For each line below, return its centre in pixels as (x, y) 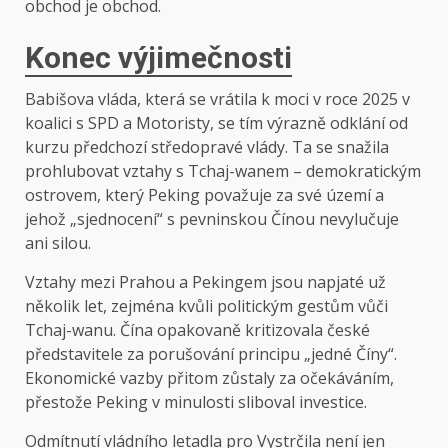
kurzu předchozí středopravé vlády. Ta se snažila (207, 147)
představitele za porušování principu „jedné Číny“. (211, 354)
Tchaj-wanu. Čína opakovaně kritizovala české (197, 330)
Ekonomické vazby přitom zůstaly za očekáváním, (209, 378)
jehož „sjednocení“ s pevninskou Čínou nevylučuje (212, 219)
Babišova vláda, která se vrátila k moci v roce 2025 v (217, 99)
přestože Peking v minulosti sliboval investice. (196, 402)
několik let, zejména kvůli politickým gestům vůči (206, 306)
